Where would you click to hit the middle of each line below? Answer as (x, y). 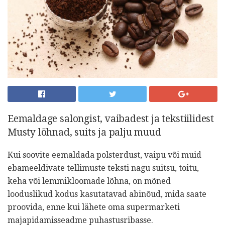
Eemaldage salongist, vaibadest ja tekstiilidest (111, 119)
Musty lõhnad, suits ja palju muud (84, 132)
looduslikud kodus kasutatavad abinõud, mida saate (107, 194)
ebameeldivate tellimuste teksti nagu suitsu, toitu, (103, 168)
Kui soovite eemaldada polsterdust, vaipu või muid (104, 155)
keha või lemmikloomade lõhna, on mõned (89, 181)
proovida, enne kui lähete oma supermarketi (94, 207)
